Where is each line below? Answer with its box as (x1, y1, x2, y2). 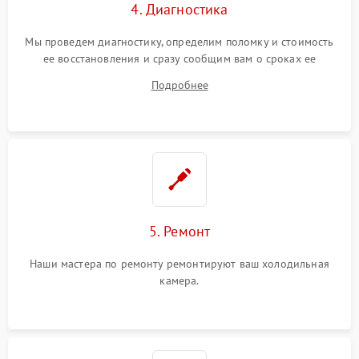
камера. (159, 273, 200, 288)
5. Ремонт (148, 222, 211, 241)
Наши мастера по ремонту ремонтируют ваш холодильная (30, 256, 329, 272)
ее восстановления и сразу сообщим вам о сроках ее (42, 51, 317, 67)
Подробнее (151, 78, 208, 93)
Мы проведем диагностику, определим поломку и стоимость (25, 34, 334, 50)
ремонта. (156, 68, 203, 83)
